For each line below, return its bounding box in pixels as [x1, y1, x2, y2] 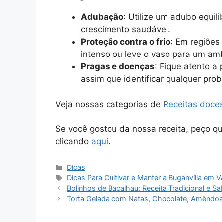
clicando [55, 136, 91, 147]
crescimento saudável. [81, 24, 170, 35]
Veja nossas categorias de [55, 99, 163, 109]
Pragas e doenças [81, 61, 155, 72]
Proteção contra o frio [81, 37, 170, 47]
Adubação [81, 12, 123, 22]
